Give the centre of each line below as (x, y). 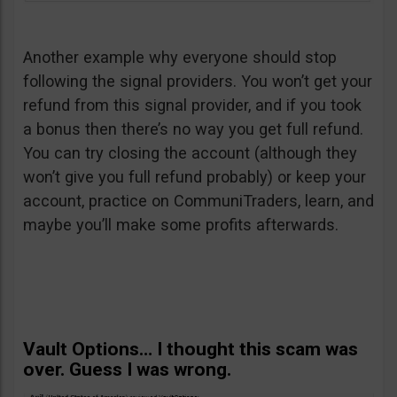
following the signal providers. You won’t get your (198, 81)
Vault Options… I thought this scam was (191, 349)
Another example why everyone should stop (180, 57)
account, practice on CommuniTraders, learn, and (198, 200)
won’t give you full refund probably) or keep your (195, 176)
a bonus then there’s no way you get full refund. (193, 128)
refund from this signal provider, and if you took (192, 105)
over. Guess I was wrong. (127, 369)
